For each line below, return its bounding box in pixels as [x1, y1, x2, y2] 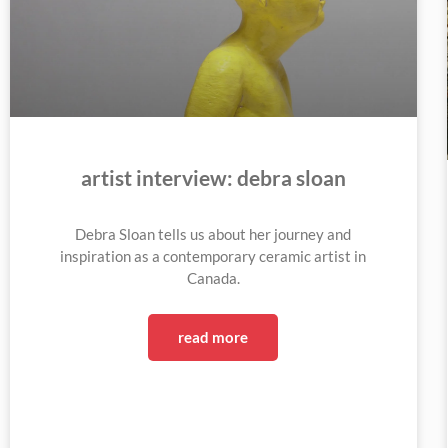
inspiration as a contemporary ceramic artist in [60, 247, 367, 265]
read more [178, 328, 249, 346]
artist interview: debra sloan [80, 165, 346, 190]
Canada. [186, 269, 240, 287]
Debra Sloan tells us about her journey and [75, 225, 352, 243]
